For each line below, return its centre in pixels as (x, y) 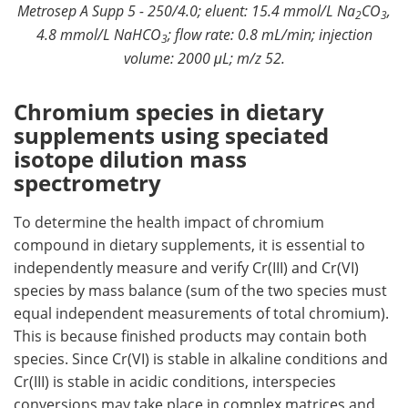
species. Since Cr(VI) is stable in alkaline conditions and (201, 358)
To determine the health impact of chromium (169, 222)
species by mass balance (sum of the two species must (200, 290)
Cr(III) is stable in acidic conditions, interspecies (175, 381)
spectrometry (87, 182)
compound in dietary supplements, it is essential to (189, 245)
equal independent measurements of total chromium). (201, 313)
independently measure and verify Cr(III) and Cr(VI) (186, 267)
